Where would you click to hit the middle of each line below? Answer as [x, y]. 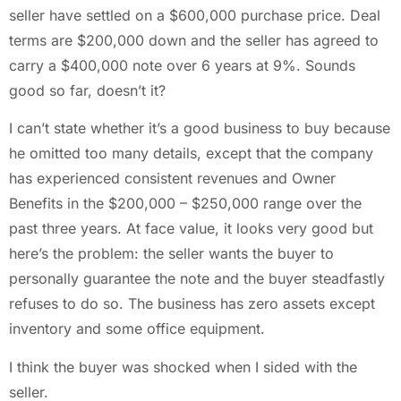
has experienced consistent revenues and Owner [172, 179]
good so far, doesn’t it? [87, 90]
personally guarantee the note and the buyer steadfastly [197, 279]
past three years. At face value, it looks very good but [191, 229]
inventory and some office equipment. [137, 329]
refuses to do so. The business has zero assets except [192, 304]
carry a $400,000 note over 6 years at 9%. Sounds [182, 65]
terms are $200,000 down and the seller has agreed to [194, 40]
